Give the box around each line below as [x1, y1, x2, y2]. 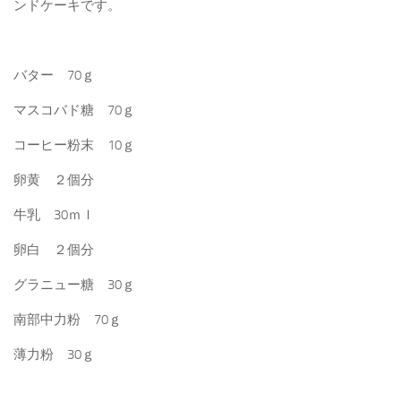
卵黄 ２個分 [13, 172, 94, 189]
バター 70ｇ [13, 67, 95, 84]
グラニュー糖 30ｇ [13, 277, 135, 294]
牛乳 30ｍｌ [13, 207, 95, 224]
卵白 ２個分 [13, 242, 94, 259]
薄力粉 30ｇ [13, 346, 95, 363]
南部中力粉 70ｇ [13, 311, 122, 328]
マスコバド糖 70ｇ [13, 102, 135, 119]
